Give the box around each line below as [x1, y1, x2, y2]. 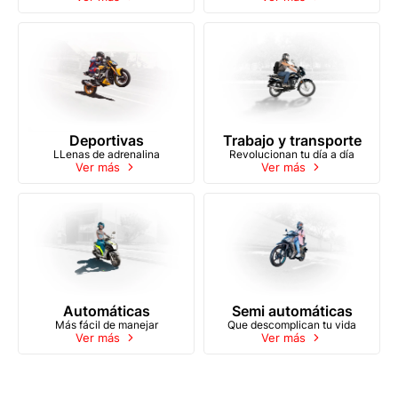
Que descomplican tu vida [227, 318, 356, 332]
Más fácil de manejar [54, 318, 158, 332]
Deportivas [68, 131, 144, 150]
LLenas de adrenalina [52, 147, 160, 162]
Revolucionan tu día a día [229, 147, 354, 162]
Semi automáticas [231, 302, 353, 321]
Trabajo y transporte [222, 131, 362, 150]
